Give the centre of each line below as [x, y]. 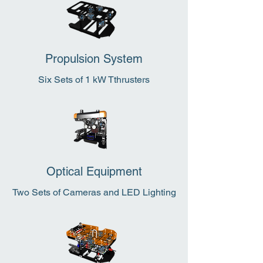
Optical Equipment [94, 171]
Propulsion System [94, 59]
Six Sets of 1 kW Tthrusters [94, 80]
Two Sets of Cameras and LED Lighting [94, 192]
